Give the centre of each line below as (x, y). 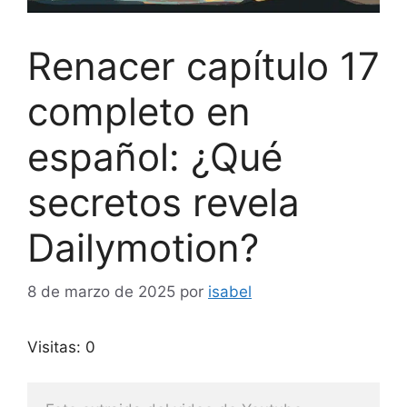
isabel (230, 292)
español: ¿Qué (155, 156)
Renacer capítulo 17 (203, 65)
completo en (139, 111)
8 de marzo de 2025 (101, 292)
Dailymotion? (143, 247)
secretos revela (164, 202)
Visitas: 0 (61, 347)
